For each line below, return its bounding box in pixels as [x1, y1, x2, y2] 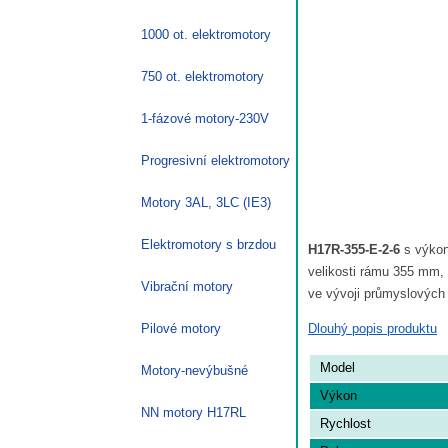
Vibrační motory [141, 278, 233, 294]
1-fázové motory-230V [141, 110, 269, 126]
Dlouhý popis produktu [308, 320, 437, 336]
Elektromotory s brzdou [141, 236, 276, 252]
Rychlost [320, 415, 371, 431]
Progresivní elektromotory [141, 152, 290, 168]
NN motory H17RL [141, 404, 246, 420]
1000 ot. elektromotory [141, 26, 271, 42]
